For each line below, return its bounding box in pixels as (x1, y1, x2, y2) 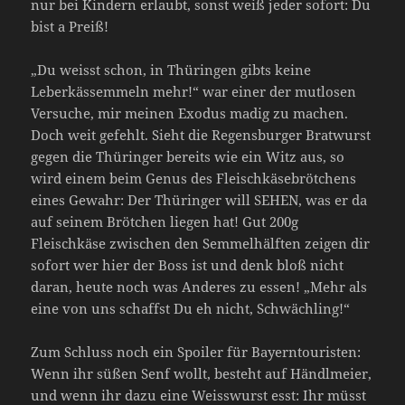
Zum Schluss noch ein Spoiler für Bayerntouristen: (31, 342, 362, 361)
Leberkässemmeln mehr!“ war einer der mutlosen (31, 81, 357, 100)
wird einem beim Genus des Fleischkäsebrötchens (31, 168, 357, 187)
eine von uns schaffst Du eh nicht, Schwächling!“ (31, 298, 351, 317)
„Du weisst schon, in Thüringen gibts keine (31, 60, 312, 79)
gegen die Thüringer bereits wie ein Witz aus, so (31, 146, 345, 165)
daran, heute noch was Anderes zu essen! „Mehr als (31, 277, 368, 296)
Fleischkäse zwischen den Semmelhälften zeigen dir (31, 233, 371, 252)
